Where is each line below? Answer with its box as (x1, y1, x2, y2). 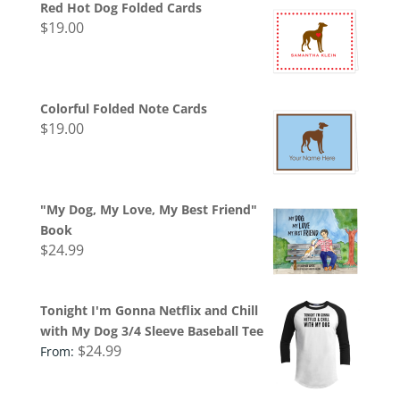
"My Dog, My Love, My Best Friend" (39, 200, 257, 218)
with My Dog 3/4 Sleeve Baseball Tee (39, 321, 263, 339)
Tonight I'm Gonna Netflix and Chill (39, 301, 258, 319)
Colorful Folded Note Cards (39, 99, 207, 117)
